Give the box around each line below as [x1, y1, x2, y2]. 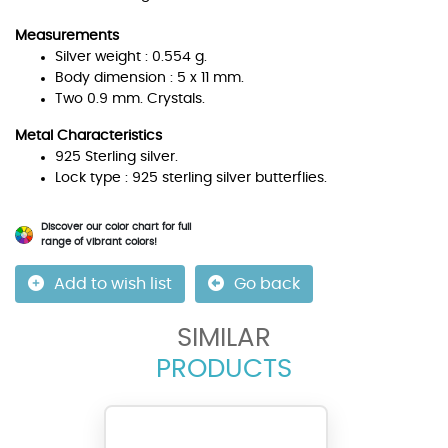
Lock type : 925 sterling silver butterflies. [55, 171, 327, 185]
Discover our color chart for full [41, 222, 191, 232]
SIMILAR [177, 325, 271, 351]
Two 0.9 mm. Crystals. [55, 92, 205, 106]
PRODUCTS [156, 356, 292, 382]
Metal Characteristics [15, 129, 162, 143]
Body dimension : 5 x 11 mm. [55, 71, 244, 85]
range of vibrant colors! [41, 237, 157, 247]
